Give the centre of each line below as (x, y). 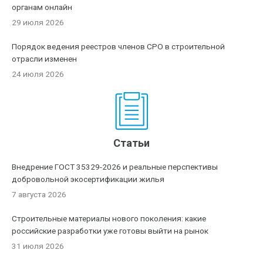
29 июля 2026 (38, 22)
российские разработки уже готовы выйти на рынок (110, 231)
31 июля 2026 (38, 246)
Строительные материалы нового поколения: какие (109, 218)
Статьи (132, 143)
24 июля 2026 (38, 74)
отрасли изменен (45, 59)
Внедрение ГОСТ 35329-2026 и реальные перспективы (115, 167)
